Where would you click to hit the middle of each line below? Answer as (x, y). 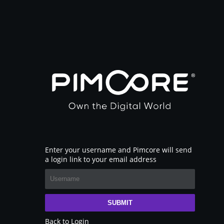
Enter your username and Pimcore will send (118, 150)
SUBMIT (120, 203)
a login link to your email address (101, 159)
